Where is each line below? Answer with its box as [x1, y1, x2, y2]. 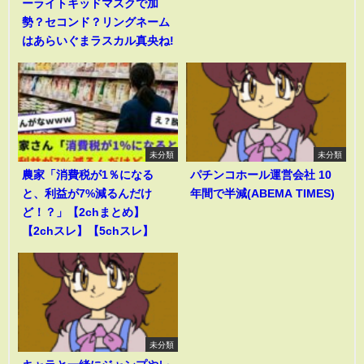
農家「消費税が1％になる [22, 169, 154, 181]
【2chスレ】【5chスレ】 [22, 225, 154, 237]
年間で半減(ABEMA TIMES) [190, 188, 335, 200]
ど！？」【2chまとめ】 [22, 206, 145, 219]
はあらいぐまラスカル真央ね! [22, 35, 174, 47]
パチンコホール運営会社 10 [190, 169, 331, 181]
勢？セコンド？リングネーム [22, 16, 170, 28]
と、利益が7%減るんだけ [22, 188, 152, 200]
